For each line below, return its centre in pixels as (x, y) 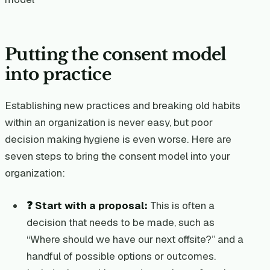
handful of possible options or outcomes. (121, 256)
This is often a (181, 206)
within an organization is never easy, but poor (109, 123)
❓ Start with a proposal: (87, 206)
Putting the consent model (116, 55)
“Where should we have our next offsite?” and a (135, 240)
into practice (58, 75)
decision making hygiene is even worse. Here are (118, 140)
